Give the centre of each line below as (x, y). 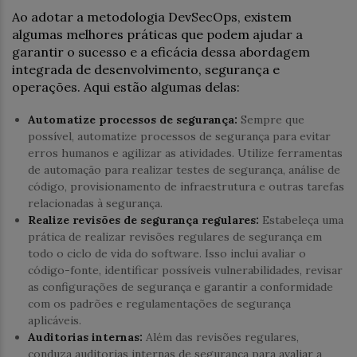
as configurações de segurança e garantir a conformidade (180, 286)
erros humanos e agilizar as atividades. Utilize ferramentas (185, 153)
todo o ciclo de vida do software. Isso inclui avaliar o (167, 253)
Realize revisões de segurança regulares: (143, 220)
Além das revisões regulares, (221, 337)
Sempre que (271, 119)
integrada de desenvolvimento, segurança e (146, 69)
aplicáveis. (55, 320)
